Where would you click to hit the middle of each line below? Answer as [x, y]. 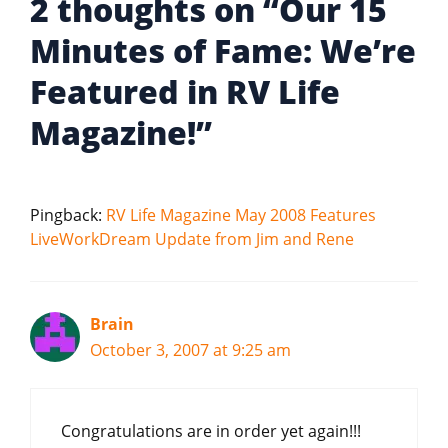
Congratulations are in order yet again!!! [211, 431]
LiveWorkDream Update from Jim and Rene [192, 239]
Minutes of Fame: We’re [223, 50]
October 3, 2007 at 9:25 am [190, 350]
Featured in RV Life [185, 91]
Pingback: [68, 215]
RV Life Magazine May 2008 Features [241, 215]
